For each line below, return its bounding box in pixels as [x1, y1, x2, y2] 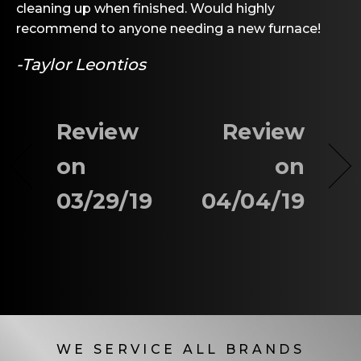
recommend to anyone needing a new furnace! [16, 20, 321, 36]
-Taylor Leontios [16, 54, 146, 74]
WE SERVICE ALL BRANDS [56, 341, 305, 357]
